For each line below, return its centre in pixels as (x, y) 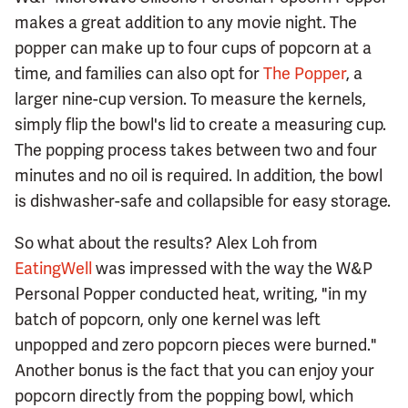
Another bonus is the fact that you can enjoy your (194, 371)
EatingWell (53, 269)
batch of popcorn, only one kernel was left (168, 320)
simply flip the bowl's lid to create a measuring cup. (200, 125)
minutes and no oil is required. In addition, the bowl (199, 176)
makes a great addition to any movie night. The (186, 23)
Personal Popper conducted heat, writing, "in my (191, 294)
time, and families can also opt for (139, 74)
